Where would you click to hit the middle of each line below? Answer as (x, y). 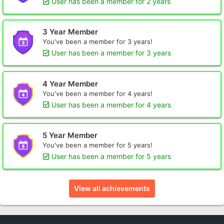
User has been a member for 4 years (111, 104)
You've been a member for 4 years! (97, 93)
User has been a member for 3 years (111, 53)
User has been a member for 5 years (111, 156)
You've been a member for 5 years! (97, 145)
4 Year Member (70, 83)
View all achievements (112, 188)
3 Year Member (70, 32)
